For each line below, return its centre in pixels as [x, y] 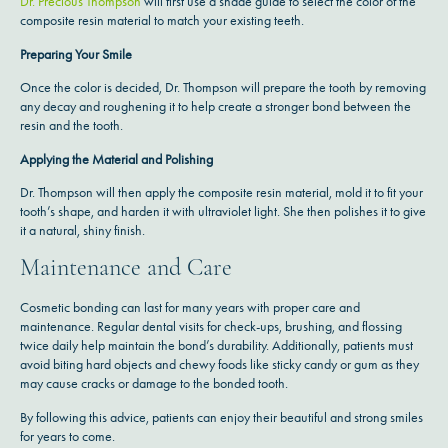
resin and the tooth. [73, 126]
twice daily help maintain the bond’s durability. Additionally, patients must [216, 346]
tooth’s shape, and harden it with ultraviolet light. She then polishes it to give [223, 211]
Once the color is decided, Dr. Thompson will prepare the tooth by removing [223, 88]
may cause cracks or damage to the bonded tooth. [155, 384]
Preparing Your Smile [76, 54]
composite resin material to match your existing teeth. [163, 21]
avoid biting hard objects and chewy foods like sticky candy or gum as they [219, 365]
